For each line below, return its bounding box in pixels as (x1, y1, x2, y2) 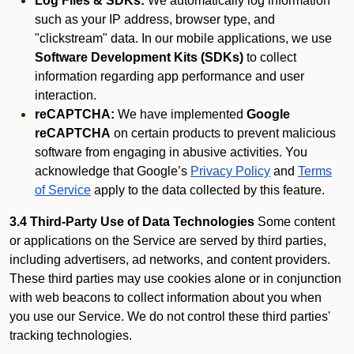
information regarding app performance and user (35, 70, 304, 83)
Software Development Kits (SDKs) (35, 51, 243, 64)
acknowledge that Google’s (35, 164, 187, 178)
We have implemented (115, 107, 247, 121)
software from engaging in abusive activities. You (35, 145, 307, 159)
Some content (254, 215, 335, 228)
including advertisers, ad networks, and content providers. (9, 253, 330, 266)
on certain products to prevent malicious (111, 126, 336, 140)
